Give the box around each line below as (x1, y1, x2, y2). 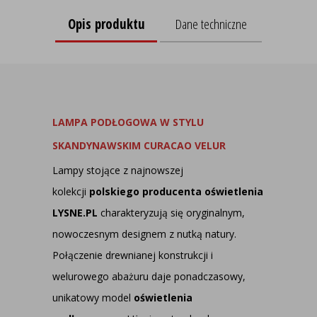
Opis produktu (67, 14, 145, 33)
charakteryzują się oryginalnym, (98, 206, 245, 219)
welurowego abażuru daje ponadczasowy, (52, 270, 246, 283)
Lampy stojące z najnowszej (52, 163, 183, 177)
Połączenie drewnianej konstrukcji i (52, 248, 213, 262)
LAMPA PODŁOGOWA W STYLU (52, 115, 204, 129)
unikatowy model (52, 291, 134, 304)
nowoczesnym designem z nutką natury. (52, 227, 236, 241)
